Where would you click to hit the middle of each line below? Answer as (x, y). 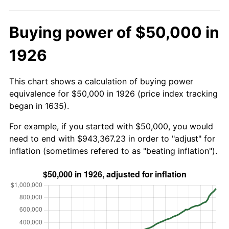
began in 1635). (39, 106)
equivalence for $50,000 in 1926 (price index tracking (113, 93)
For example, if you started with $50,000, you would (111, 126)
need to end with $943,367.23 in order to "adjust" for (112, 138)
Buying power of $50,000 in (114, 32)
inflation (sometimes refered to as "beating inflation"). (113, 151)
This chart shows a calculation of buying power (101, 81)
